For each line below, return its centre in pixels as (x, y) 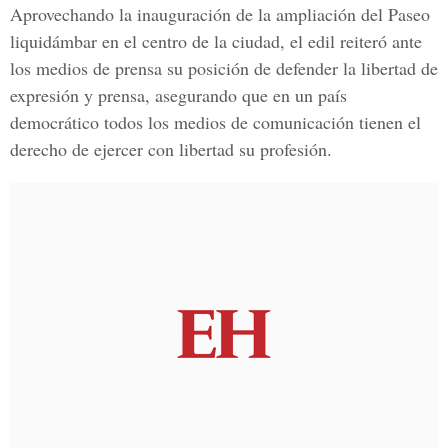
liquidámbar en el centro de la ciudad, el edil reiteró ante (216, 41)
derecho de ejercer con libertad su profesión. (171, 149)
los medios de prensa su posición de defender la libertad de (224, 68)
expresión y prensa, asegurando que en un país (178, 95)
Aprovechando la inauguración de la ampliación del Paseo (220, 14)
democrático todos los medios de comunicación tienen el (215, 122)
